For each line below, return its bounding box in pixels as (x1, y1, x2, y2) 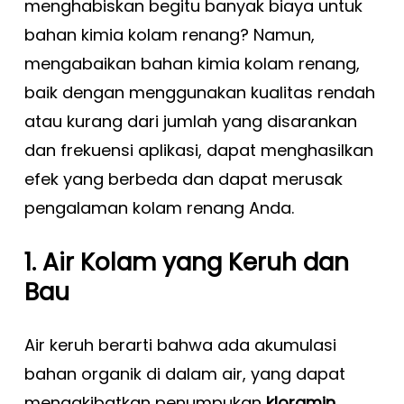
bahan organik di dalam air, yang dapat (23, 363, 345, 385)
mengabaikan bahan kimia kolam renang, (23, 52, 360, 75)
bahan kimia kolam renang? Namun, (23, 23, 315, 46)
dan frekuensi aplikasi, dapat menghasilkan (23, 139, 373, 161)
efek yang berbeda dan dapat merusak (23, 168, 343, 190)
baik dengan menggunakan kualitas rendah (23, 81, 375, 104)
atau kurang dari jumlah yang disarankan (23, 110, 357, 133)
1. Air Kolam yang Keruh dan (23, 245, 349, 279)
